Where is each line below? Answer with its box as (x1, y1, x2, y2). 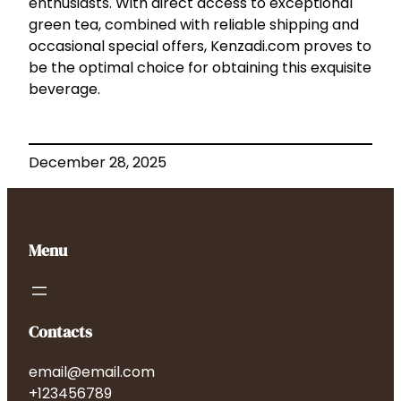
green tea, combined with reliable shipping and (29, 14, 359, 36)
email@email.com (29, 362, 155, 383)
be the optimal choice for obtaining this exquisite (29, 57, 371, 79)
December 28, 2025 (29, 152, 166, 174)
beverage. (29, 79, 100, 100)
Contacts (29, 320, 92, 344)
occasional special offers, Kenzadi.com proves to (29, 36, 371, 57)
